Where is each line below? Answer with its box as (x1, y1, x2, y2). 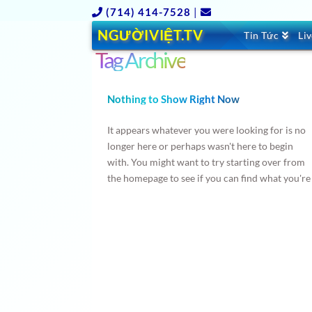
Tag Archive (95, 47, 186, 73)
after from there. (107, 188, 179, 201)
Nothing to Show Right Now (107, 93, 240, 106)
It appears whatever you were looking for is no (107, 124, 306, 136)
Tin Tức (244, 29, 279, 41)
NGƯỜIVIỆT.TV (97, 26, 203, 43)
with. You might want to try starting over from (107, 156, 305, 169)
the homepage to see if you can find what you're (107, 172, 311, 185)
